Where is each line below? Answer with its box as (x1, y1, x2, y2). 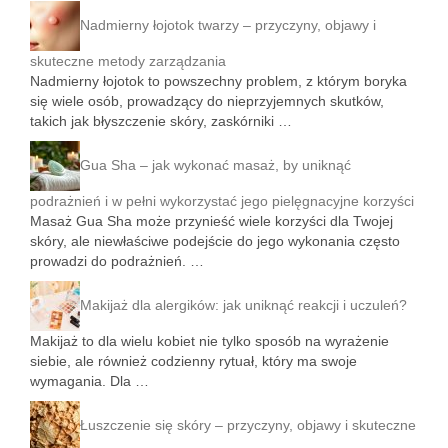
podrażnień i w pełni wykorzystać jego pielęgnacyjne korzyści (30, 193, 414, 209)
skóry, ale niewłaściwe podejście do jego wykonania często (30, 233, 400, 249)
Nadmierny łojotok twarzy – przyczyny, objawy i (80, 16, 376, 33)
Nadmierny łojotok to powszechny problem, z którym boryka (30, 73, 407, 89)
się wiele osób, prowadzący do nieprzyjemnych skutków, (30, 93, 384, 109)
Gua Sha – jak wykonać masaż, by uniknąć (80, 156, 351, 173)
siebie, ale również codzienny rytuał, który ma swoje (30, 353, 357, 369)
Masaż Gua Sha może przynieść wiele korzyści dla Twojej (30, 213, 393, 229)
